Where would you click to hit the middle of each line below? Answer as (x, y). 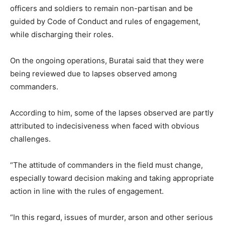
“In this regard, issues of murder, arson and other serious (111, 217)
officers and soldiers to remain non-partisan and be (101, 8)
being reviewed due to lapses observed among (93, 73)
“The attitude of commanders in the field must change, (106, 165)
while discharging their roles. (62, 34)
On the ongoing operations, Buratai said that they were (107, 60)
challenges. (30, 139)
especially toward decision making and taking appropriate (112, 178)
